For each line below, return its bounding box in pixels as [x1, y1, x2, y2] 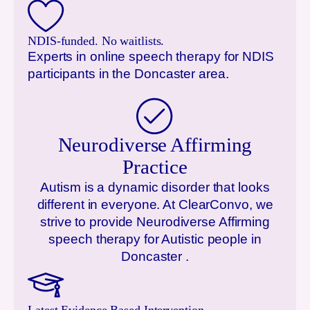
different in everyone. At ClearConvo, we [37, 197, 273, 212]
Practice [122, 156, 188, 178]
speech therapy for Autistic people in [48, 232, 262, 246]
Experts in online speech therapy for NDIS [28, 49, 274, 64]
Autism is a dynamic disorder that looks [40, 180, 270, 194]
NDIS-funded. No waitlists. [28, 34, 165, 48]
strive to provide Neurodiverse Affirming [40, 215, 270, 229]
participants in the [28, 66, 134, 81]
